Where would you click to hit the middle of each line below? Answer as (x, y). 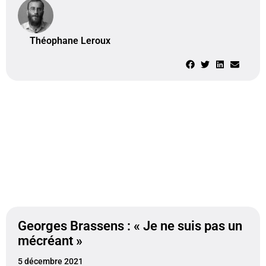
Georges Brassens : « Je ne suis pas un (130, 226)
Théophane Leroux (70, 41)
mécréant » (50, 241)
